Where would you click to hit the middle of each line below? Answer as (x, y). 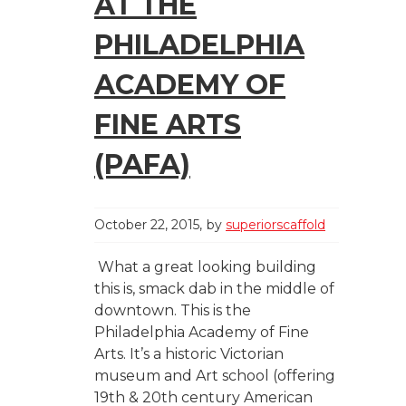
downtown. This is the (173, 311)
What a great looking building (205, 267)
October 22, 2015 (147, 225)
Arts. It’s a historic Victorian (189, 354)
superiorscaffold (275, 225)
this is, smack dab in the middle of (214, 289)
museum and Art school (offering (215, 376)
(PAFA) (142, 165)
